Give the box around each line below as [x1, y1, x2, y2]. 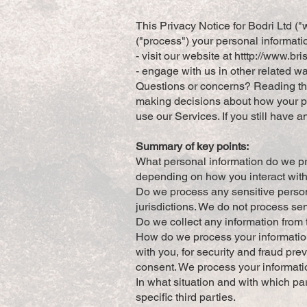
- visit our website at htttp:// [136, 49, 263, 62]
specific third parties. [136, 291, 236, 304]
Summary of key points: [136, 140, 249, 153]
